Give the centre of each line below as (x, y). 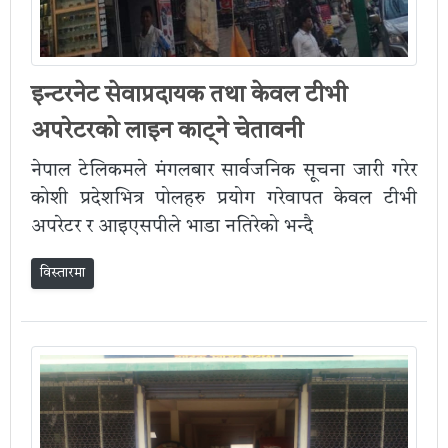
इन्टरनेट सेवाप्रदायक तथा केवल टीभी (189, 95)
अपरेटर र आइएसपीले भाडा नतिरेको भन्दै (172, 227)
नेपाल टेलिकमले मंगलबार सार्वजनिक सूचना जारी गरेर (224, 171)
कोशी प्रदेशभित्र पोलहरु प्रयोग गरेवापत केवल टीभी (224, 199)
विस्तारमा (62, 272)
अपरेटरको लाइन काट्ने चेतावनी (167, 131)
